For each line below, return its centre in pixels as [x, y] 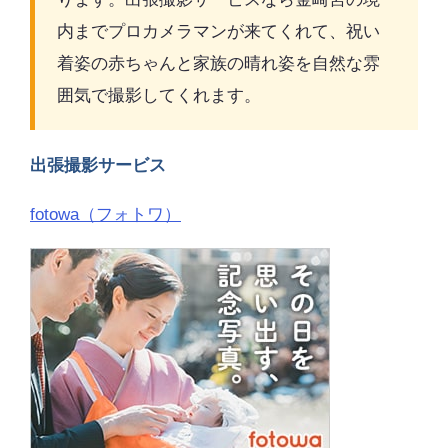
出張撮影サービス [98, 166]
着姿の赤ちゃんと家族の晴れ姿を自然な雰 [218, 64]
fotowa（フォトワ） [105, 215]
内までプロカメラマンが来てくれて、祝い [218, 32]
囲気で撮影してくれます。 [159, 96]
